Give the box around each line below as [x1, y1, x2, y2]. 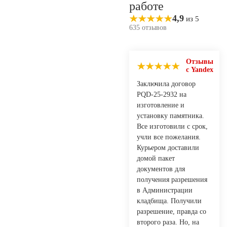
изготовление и [137, 101, 184, 109]
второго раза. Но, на [137, 218, 199, 226]
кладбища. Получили [137, 197, 202, 205]
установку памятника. [137, 111, 204, 120]
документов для [137, 165, 185, 173]
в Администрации [137, 186, 193, 194]
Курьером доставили [137, 143, 199, 152]
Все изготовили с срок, [137, 122, 208, 130]
